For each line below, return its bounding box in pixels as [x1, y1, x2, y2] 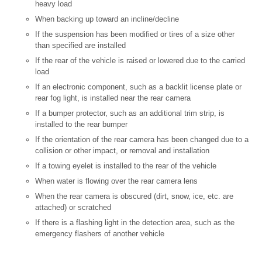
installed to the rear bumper [35, 120, 127, 129]
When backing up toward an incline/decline [35, 15, 179, 24]
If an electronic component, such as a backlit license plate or [35, 82, 242, 92]
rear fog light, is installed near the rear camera [35, 94, 191, 103]
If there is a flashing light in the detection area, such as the [35, 218, 235, 227]
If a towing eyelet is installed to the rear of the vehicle [35, 161, 216, 171]
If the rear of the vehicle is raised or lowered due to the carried [35, 56, 245, 65]
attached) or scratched [35, 203, 111, 212]
